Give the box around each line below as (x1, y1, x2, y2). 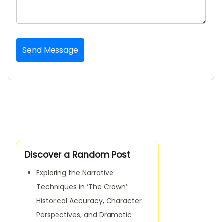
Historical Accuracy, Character (36, 195, 142, 206)
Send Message (22, 44, 78, 55)
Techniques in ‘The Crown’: (36, 181, 129, 192)
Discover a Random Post (24, 148, 130, 161)
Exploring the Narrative (36, 167, 113, 178)
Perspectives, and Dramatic (36, 209, 132, 220)
